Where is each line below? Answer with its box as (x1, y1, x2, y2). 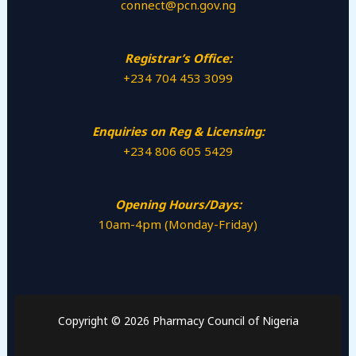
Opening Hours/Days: (114, 196, 242, 213)
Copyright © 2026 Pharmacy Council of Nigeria (57, 313, 299, 329)
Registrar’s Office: (124, 50, 232, 67)
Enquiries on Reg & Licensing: (91, 123, 265, 140)
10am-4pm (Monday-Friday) (99, 216, 257, 233)
